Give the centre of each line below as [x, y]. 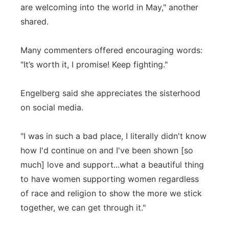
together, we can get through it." [83, 208]
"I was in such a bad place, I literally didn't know [113, 136]
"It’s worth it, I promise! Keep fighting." [94, 64]
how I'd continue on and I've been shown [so [107, 150]
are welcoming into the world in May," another [109, 7]
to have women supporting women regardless [110, 179]
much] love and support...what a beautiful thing [112, 165]
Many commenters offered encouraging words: [111, 50]
